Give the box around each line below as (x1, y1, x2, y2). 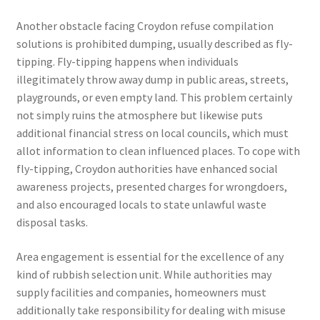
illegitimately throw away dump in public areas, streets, (16, 71, 289, 86)
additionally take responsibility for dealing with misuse (16, 302, 286, 317)
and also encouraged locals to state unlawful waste (16, 196, 266, 211)
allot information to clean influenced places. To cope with (16, 143, 300, 158)
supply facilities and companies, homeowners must (16, 284, 266, 299)
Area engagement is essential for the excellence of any (16, 249, 284, 264)
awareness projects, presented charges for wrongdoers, (16, 179, 287, 194)
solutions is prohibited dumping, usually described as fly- (16, 36, 293, 51)
